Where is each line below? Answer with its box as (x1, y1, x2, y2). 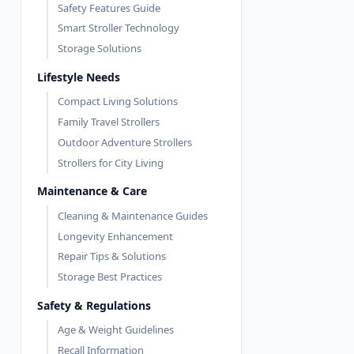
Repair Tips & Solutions (58, 249, 166, 264)
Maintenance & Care (37, 183, 147, 199)
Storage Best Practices (58, 269, 162, 284)
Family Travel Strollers (58, 115, 160, 130)
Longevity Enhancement (58, 228, 173, 243)
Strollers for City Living (58, 155, 164, 170)
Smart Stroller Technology (58, 21, 179, 36)
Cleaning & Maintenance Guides (58, 208, 208, 223)
